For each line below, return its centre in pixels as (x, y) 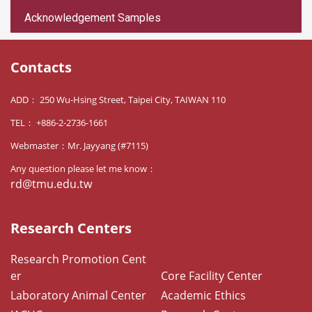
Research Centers (71, 228)
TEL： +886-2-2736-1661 (59, 123)
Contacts (41, 68)
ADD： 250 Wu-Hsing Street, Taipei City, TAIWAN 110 (118, 100)
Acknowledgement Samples (93, 18)
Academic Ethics (203, 296)
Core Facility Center (212, 276)
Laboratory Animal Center (78, 296)
